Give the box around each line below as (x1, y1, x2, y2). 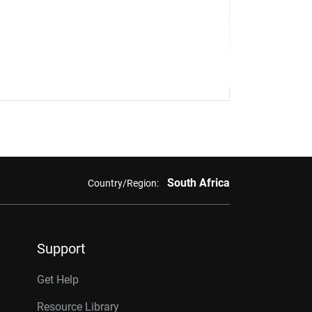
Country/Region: (87, 177, 159, 189)
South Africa (166, 176, 230, 189)
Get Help (37, 273, 79, 286)
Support (37, 240, 86, 257)
